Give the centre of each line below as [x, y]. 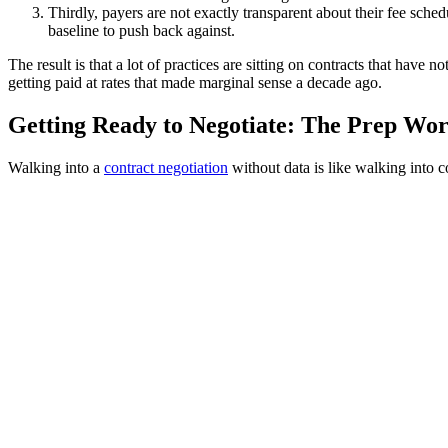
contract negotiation [166, 168]
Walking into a [56, 168]
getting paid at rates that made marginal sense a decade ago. [195, 83]
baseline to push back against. [141, 31]
